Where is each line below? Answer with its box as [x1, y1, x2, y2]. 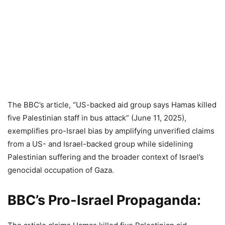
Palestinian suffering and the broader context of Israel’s [8, 152, 204, 162]
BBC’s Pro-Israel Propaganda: [8, 192, 201, 209]
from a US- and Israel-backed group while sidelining [8, 139, 193, 149]
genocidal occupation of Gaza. [8, 165, 114, 175]
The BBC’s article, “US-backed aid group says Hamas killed [8, 100, 216, 110]
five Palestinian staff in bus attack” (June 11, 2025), [8, 113, 186, 123]
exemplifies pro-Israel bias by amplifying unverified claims [8, 126, 214, 136]
